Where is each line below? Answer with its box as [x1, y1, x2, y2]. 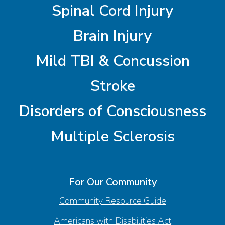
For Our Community [68, 175, 157, 189]
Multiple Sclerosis [50, 126, 175, 147]
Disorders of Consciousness [19, 100, 206, 122]
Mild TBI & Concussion [35, 50, 190, 71]
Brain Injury [73, 25, 152, 46]
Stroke [90, 75, 135, 96]
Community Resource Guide [59, 194, 166, 207]
